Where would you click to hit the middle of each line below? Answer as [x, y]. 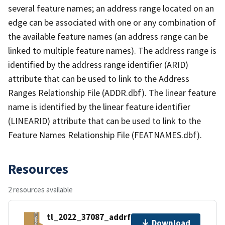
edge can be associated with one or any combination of [112, 22]
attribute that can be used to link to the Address [99, 78]
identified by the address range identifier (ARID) [98, 64]
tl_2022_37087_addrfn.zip [98, 217]
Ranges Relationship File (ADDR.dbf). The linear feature [112, 92]
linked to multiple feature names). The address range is [112, 50]
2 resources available [40, 189]
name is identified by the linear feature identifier [99, 106]
